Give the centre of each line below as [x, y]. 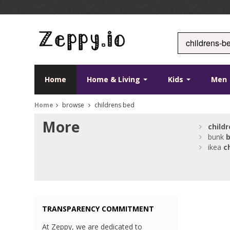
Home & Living [115, 80]
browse [73, 105]
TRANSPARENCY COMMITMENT [98, 209]
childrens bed [114, 105]
